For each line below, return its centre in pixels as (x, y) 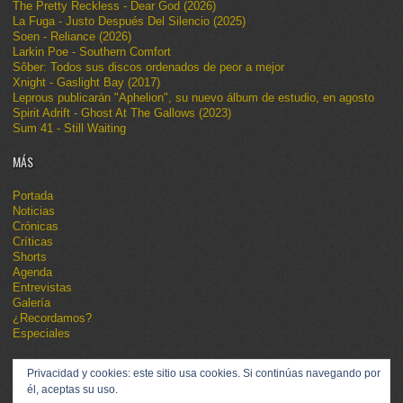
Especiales (41, 333)
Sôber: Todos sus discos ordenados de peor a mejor (148, 67)
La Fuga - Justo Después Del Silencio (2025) (129, 21)
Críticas (33, 241)
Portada (33, 195)
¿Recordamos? (52, 318)
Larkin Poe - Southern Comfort (92, 51)
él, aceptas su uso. (72, 389)
